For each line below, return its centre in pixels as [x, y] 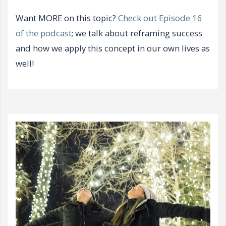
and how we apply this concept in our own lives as [113, 48]
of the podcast [44, 33]
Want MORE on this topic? [67, 18]
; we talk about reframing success [137, 33]
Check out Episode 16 [160, 18]
